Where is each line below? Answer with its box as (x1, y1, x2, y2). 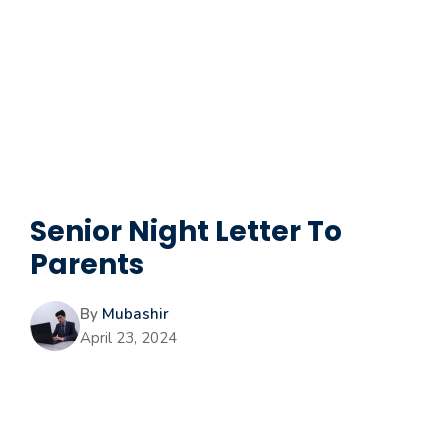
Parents (30, 245, 144, 284)
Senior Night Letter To (30, 212, 342, 251)
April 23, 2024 (80, 328, 177, 348)
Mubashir (102, 304, 169, 324)
